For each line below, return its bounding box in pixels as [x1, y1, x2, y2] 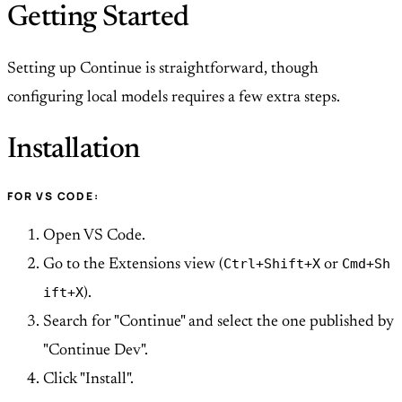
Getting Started [7, 3, 189, 32]
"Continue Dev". [43, 343, 148, 360]
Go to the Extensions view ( [43, 257, 223, 274]
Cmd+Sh [342, 256, 390, 272]
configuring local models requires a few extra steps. [7, 89, 340, 106]
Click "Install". [43, 371, 134, 389]
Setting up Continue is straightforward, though [7, 60, 319, 77]
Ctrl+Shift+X [223, 256, 320, 272]
